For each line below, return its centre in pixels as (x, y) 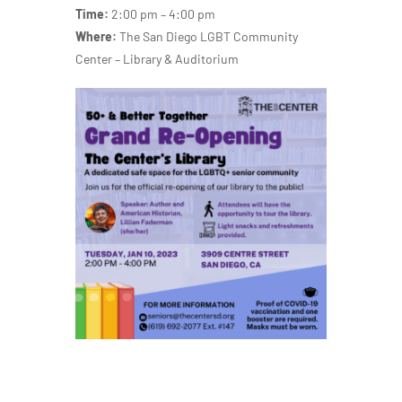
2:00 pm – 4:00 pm (162, 14)
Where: (97, 37)
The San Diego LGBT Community (209, 37)
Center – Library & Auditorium (157, 59)
